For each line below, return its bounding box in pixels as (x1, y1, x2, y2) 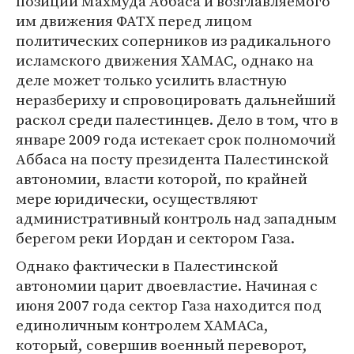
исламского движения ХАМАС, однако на (16, 50, 314, 70)
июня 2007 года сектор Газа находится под (16, 295, 322, 315)
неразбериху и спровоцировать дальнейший (16, 89, 336, 110)
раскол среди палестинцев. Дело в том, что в (16, 109, 338, 130)
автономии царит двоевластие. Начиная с (16, 275, 318, 296)
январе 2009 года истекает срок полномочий (16, 129, 336, 149)
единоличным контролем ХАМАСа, (16, 314, 269, 335)
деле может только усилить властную (16, 70, 287, 90)
